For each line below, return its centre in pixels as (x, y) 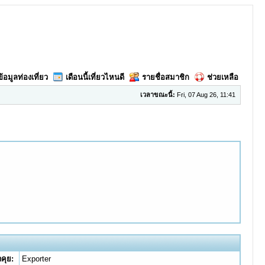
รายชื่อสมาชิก (165, 77)
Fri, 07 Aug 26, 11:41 (205, 95)
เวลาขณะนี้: (157, 95)
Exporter (36, 259)
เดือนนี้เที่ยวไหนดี (95, 77)
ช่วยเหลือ (222, 77)
